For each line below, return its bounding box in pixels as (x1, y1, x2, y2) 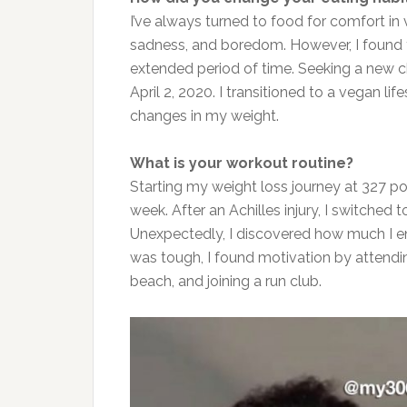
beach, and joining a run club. (130, 273, 322, 290)
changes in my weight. (130, 107, 279, 124)
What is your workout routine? (130, 154, 353, 172)
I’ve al (130, 13, 166, 30)
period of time (197, 60, 292, 77)
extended (130, 60, 197, 77)
